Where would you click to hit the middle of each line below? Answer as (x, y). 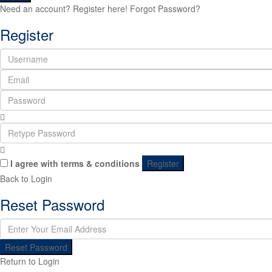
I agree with (36, 163)
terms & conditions (100, 163)
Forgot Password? (165, 8)
